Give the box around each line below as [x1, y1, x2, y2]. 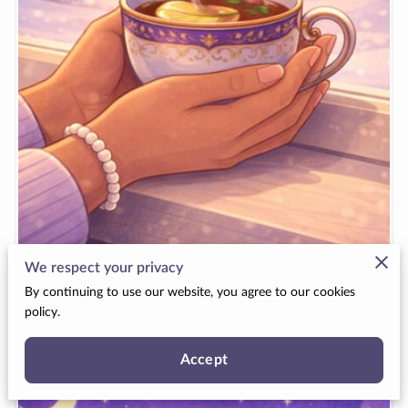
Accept [180, 352, 228, 367]
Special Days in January [93, 274, 315, 297]
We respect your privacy [25, 260, 184, 276]
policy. [25, 306, 61, 320]
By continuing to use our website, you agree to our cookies [25, 286, 356, 300]
